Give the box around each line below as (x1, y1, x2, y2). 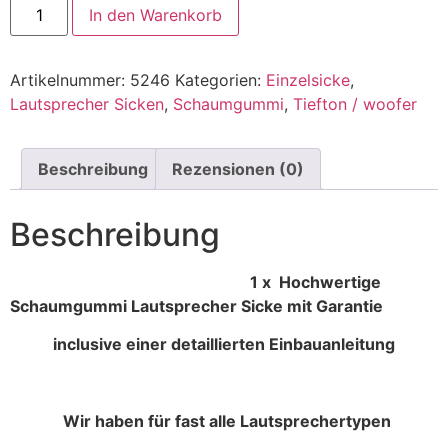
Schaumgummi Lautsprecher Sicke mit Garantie (10, 295, 383, 316)
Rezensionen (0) (172, 158, 304, 179)
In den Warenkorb (89, 4, 223, 25)
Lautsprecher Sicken (10, 93, 164, 114)
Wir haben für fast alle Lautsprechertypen (62, 410, 391, 431)
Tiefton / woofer (293, 93, 417, 114)
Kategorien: (175, 69, 266, 90)
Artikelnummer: (10, 69, 130, 90)
